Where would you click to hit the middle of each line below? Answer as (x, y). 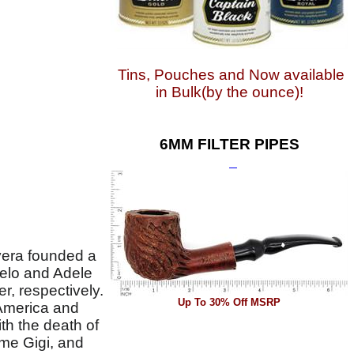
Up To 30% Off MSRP (229, 302)
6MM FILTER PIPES (229, 144)
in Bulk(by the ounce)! (229, 92)
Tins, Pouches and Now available (231, 75)
